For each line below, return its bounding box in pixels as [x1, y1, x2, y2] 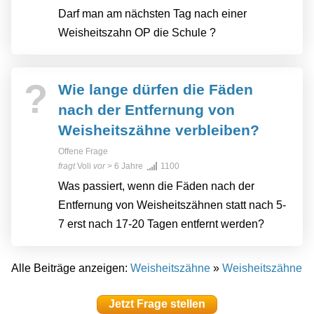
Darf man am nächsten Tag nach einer [58, 8, 247, 20]
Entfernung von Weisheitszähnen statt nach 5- [58, 199, 286, 212]
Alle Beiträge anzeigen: [11, 262, 130, 275]
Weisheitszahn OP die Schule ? [58, 27, 216, 39]
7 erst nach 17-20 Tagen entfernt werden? [58, 218, 264, 231]
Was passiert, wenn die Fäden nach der [58, 180, 254, 193]
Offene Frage [58, 146, 108, 157]
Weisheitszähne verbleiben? [58, 122, 259, 139]
